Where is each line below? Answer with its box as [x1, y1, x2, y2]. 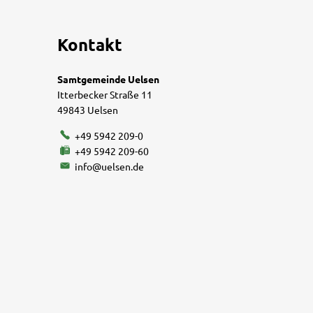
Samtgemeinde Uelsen [57, 72, 159, 85]
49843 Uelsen [57, 103, 118, 116]
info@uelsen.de [74, 159, 144, 173]
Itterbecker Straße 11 [57, 87, 152, 101]
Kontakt [57, 33, 122, 55]
